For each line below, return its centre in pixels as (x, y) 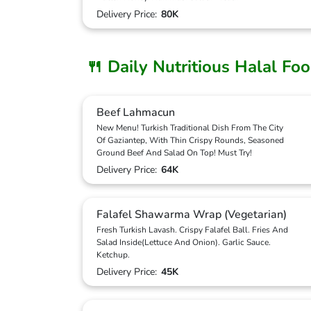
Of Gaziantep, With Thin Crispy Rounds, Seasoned (190, 140)
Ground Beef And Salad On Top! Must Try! (174, 153)
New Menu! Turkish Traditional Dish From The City (190, 128)
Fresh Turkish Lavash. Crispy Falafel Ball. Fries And (192, 230)
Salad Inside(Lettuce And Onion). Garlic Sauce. (184, 242)
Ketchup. (113, 255)
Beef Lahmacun (136, 112)
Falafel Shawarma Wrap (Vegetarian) (192, 215)
